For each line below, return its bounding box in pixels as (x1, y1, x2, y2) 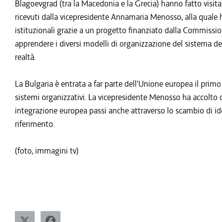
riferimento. (15, 118, 55, 129)
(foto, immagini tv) (15, 145, 79, 156)
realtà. (15, 52, 36, 62)
